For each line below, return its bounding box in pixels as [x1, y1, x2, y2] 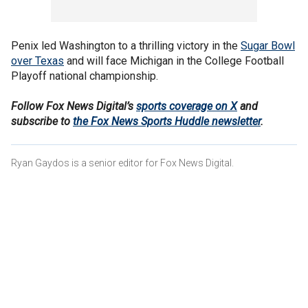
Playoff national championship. [11, 69, 158, 82]
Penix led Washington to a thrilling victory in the [11, 38, 241, 52]
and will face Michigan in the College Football [64, 54, 284, 67]
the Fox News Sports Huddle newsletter [73, 114, 261, 128]
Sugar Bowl [241, 38, 295, 52]
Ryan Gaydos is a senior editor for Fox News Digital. [11, 157, 234, 168]
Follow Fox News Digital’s [11, 99, 136, 113]
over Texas [11, 54, 64, 67]
